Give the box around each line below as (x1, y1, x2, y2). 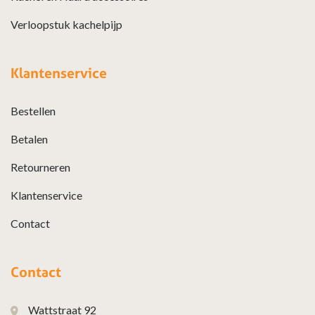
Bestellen (11, 103, 56, 117)
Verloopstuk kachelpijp (11, 17, 122, 31)
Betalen (11, 131, 48, 146)
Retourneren (11, 160, 70, 174)
